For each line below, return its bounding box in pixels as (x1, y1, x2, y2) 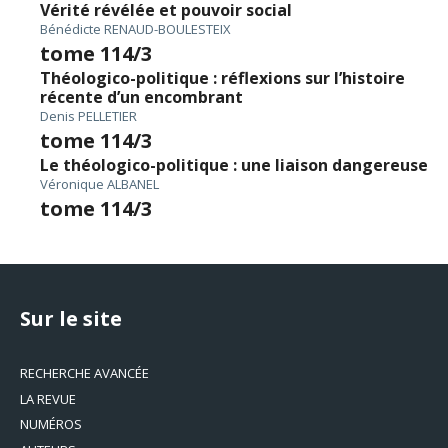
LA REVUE (20, 389, 76, 408)
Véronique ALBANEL (40, 175, 159, 193)
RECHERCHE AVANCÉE (20, 364, 149, 382)
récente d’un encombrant (40, 86, 243, 108)
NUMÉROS (20, 415, 82, 433)
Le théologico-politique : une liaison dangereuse (40, 154, 428, 176)
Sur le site (20, 305, 122, 332)
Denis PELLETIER (40, 107, 137, 125)
